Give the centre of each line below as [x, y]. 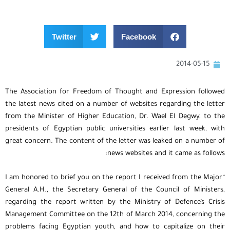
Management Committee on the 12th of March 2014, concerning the [117, 215]
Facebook [141, 36]
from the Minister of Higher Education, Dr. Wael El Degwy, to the [117, 117]
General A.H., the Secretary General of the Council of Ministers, [117, 190]
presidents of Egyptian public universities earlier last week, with [117, 129]
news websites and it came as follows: [168, 154]
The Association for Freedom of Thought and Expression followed [117, 92]
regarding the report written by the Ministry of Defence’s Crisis [117, 202]
